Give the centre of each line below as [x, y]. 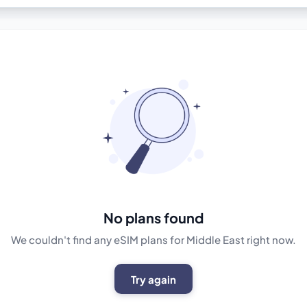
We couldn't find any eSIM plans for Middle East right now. [153, 240]
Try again [153, 279]
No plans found [153, 218]
